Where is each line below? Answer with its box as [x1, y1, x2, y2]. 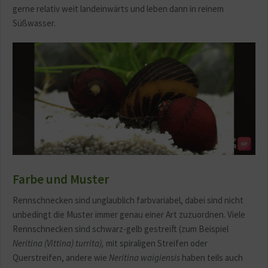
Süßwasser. [13, 17, 56, 29]
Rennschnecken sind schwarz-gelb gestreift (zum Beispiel [13, 223, 229, 234]
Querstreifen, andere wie [13, 251, 109, 263]
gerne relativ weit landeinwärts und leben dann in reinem [13, 3, 224, 15]
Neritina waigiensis [109, 251, 180, 263]
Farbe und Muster [13, 170, 109, 187]
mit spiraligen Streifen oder [104, 237, 208, 249]
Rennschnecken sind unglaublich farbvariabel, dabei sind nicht [13, 194, 243, 206]
